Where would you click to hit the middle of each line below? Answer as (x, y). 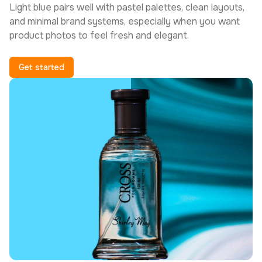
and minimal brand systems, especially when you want (125, 21)
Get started (42, 67)
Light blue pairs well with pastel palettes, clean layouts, (127, 7)
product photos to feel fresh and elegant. (99, 35)
